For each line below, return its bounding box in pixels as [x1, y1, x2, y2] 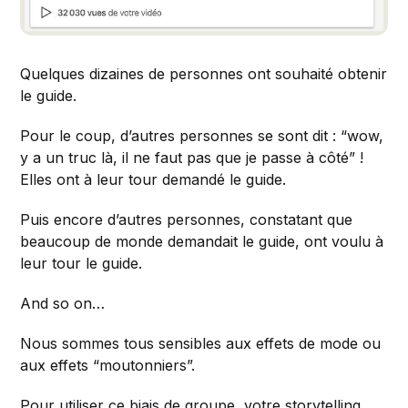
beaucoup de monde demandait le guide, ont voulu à [20, 232, 384, 251]
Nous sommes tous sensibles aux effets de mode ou [20, 334, 382, 353]
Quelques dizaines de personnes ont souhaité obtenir [20, 65, 388, 84]
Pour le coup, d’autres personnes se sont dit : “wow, [20, 127, 384, 146]
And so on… [20, 294, 106, 313]
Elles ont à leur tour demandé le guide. [20, 170, 287, 189]
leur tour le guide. [20, 254, 143, 273]
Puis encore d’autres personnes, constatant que [20, 210, 353, 229]
